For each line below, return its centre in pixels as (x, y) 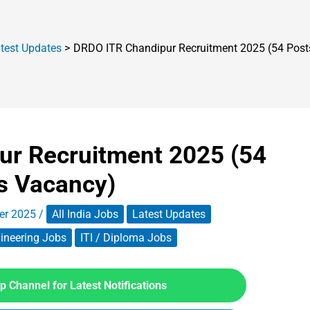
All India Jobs (85, 214)
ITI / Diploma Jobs (126, 238)
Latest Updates (169, 214)
